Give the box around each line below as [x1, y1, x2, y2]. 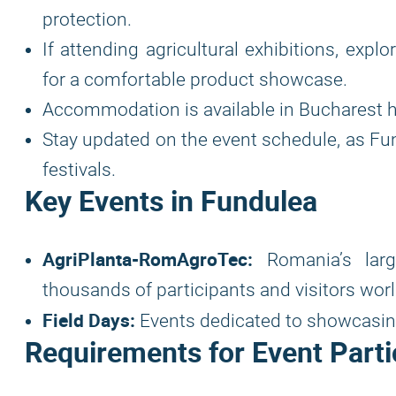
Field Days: [42, 308, 135, 332]
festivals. [42, 159, 116, 180]
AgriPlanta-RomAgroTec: [42, 247, 253, 271]
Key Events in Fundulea [25, 181, 317, 219]
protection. [42, 9, 132, 30]
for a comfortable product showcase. [42, 69, 347, 90]
